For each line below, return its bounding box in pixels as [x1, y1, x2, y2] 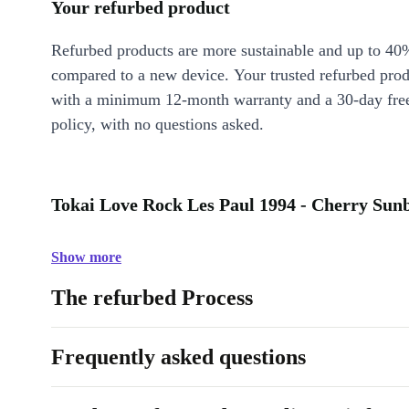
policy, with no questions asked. [51, 115, 264, 133]
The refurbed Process [51, 286, 253, 309]
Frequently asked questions [51, 345, 306, 369]
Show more [51, 249, 121, 265]
